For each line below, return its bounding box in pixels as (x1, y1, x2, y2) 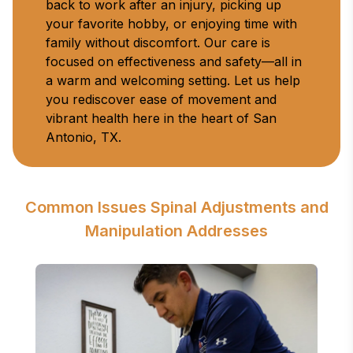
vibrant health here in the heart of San (46, 110, 277, 126)
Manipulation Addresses (85, 221, 268, 240)
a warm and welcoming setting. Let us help (46, 72, 300, 88)
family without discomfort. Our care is (46, 35, 270, 50)
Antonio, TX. (46, 129, 121, 145)
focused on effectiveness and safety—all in (46, 54, 302, 69)
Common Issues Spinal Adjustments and (24, 198, 329, 217)
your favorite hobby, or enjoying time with (46, 16, 297, 32)
